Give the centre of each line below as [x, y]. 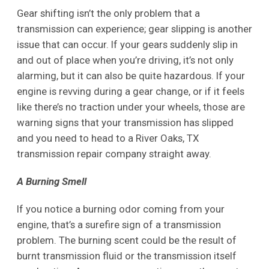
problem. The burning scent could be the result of [126, 240]
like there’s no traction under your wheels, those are [131, 107]
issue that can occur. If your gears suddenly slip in [127, 44]
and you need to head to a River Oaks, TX [108, 138]
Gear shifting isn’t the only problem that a [108, 13]
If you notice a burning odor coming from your [120, 209]
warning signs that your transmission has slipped [125, 122]
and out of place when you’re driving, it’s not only [125, 60]
